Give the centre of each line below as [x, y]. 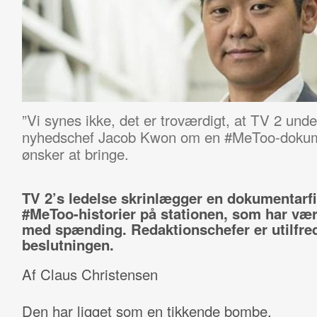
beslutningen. [68, 244]
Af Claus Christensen [90, 274]
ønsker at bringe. [75, 154]
